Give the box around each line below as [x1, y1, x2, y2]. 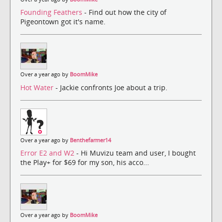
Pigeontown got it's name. [20, 17, 106, 27]
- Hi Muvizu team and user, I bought [76, 148, 196, 158]
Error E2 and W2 [20, 148, 76, 158]
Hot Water [20, 82, 55, 92]
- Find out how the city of [84, 7, 166, 17]
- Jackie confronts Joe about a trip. [55, 82, 167, 92]
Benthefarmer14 [70, 136, 111, 144]
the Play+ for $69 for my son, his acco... [20, 157, 149, 167]
